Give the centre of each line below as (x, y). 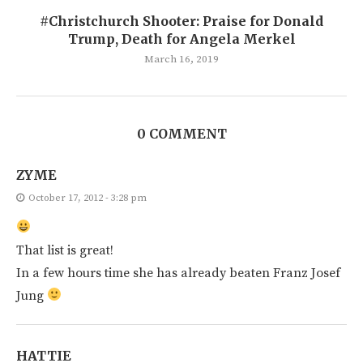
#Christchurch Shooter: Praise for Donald (181, 21)
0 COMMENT (181, 133)
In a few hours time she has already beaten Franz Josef (178, 273)
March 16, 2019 (181, 59)
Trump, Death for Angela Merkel (181, 38)
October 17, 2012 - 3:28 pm (88, 198)
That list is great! (65, 250)
